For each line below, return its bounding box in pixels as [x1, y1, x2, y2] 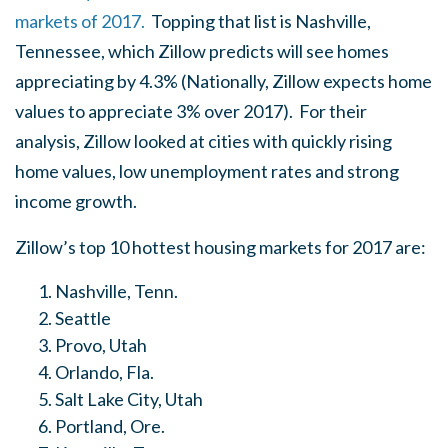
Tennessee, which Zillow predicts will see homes [15, 40, 389, 62]
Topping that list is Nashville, [148, 10, 371, 32]
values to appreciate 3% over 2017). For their [15, 100, 367, 122]
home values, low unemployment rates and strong [15, 160, 399, 182]
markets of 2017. [15, 10, 148, 32]
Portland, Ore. [55, 415, 165, 437]
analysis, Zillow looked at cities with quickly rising [15, 130, 392, 152]
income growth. [15, 190, 137, 212]
